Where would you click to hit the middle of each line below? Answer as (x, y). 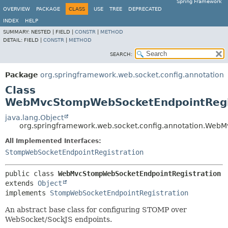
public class (32, 174)
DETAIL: (13, 40)
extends (21, 183)
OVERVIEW (17, 9)
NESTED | (43, 32)
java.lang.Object (34, 118)
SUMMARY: (17, 32)
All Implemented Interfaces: (53, 141)
